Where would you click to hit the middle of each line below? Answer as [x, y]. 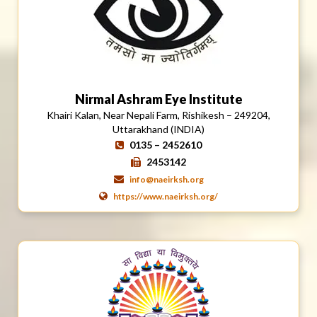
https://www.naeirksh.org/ [166, 196]
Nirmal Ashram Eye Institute [158, 99]
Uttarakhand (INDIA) [158, 129]
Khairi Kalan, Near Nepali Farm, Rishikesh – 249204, [158, 115]
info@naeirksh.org [166, 179]
